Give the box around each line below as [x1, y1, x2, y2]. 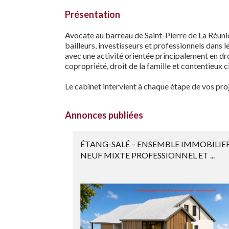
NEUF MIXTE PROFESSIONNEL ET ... [80, 150, 215, 160]
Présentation [65, 9, 120, 20]
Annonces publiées [65, 109, 143, 121]
